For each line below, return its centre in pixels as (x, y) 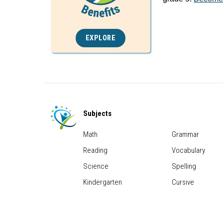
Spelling (184, 166)
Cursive (183, 182)
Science (96, 166)
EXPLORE (101, 38)
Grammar (185, 134)
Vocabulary (188, 150)
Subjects (97, 113)
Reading (95, 150)
